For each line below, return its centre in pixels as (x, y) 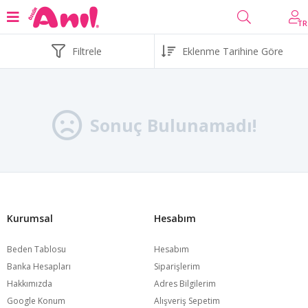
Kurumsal (30, 218)
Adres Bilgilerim (185, 284)
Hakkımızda (30, 284)
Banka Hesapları (39, 266)
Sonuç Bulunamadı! (173, 125)
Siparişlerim (177, 266)
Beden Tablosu (36, 249)
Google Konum (36, 301)
